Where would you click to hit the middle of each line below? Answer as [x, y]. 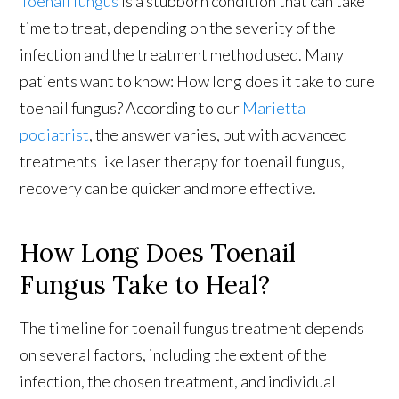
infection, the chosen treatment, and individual [178, 381]
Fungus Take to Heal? [145, 285]
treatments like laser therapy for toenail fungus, [183, 161]
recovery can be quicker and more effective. [168, 187]
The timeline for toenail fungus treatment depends [192, 327]
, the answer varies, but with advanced [219, 134]
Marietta [274, 107]
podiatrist [55, 134]
